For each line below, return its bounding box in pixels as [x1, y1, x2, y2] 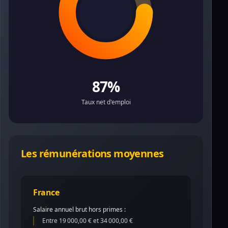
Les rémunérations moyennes [21, 147, 164, 160]
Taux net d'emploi [81, 98, 131, 106]
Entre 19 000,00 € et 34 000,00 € [42, 216, 133, 225]
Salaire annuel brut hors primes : [33, 205, 126, 214]
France [33, 187, 60, 198]
